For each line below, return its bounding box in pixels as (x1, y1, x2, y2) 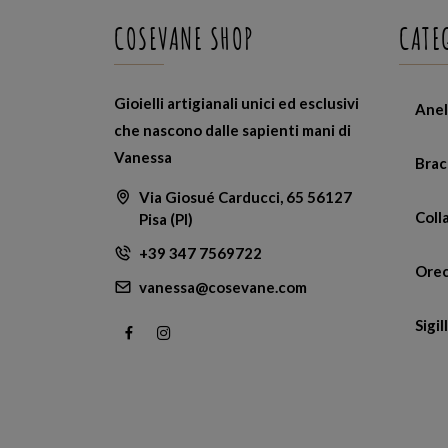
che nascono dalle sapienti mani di (114, 121, 351, 140)
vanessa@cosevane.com (139, 278, 307, 297)
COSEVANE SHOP (114, 26, 255, 57)
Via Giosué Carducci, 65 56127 (139, 188, 352, 207)
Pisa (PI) (139, 210, 193, 229)
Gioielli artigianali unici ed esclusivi (114, 94, 359, 113)
